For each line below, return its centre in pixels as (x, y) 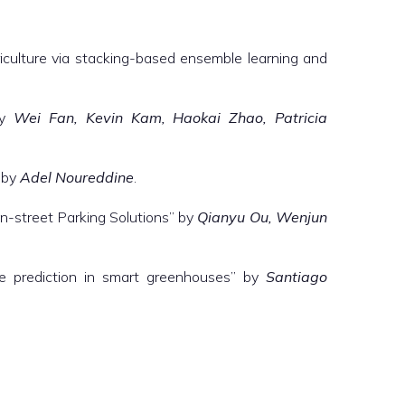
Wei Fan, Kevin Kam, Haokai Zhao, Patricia (171, 118)
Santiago (297, 277)
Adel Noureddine (77, 177)
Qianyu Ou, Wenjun (263, 217)
